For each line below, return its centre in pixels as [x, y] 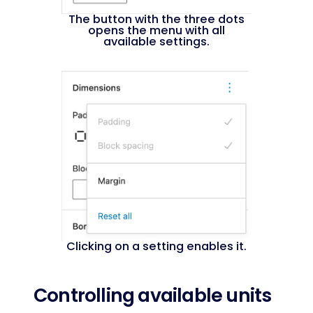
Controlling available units [153, 296]
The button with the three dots [156, 20]
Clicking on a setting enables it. [156, 247]
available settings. [156, 42]
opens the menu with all [156, 31]
